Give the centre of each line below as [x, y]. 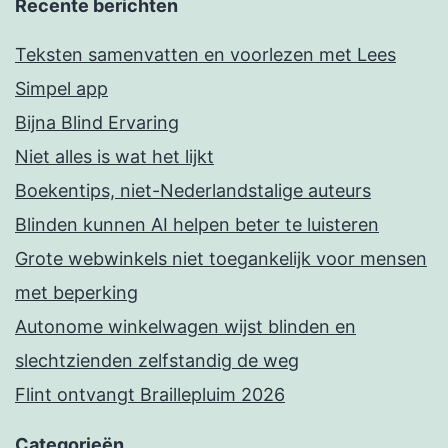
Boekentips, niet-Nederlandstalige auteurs [193, 191]
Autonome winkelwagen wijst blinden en [185, 327]
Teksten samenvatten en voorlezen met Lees [205, 55]
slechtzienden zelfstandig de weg [157, 361]
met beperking [76, 293]
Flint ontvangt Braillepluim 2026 [150, 395]
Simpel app [61, 89]
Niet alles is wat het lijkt [114, 157]
